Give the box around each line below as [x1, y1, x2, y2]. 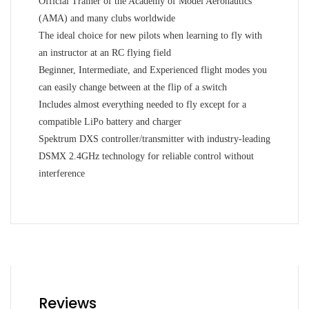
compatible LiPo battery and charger [39, 116, 181, 127]
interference [39, 168, 85, 179]
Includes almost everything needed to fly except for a [39, 99, 246, 110]
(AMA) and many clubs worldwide [39, 12, 175, 23]
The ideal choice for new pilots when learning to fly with [39, 30, 262, 41]
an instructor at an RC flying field [39, 47, 171, 58]
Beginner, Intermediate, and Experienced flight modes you [39, 64, 267, 75]
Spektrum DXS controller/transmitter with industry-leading [39, 133, 270, 144]
